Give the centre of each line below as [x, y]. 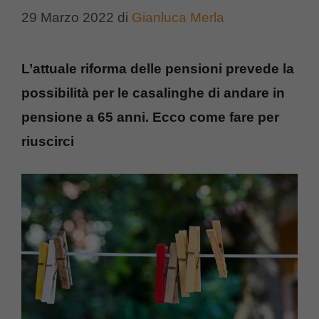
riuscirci [48, 141]
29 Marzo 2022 [68, 17]
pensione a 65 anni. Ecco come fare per [150, 117]
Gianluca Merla [178, 17]
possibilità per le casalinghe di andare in [153, 93]
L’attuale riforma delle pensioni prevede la [158, 68]
